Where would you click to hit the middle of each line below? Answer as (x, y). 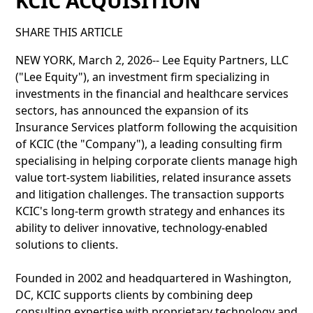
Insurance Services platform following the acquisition (156, 127)
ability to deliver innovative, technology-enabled (141, 228)
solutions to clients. (67, 245)
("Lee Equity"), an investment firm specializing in (143, 77)
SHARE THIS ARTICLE (69, 32)
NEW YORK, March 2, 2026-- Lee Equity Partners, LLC (152, 60)
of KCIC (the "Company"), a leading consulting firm (149, 144)
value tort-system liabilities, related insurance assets (153, 177)
